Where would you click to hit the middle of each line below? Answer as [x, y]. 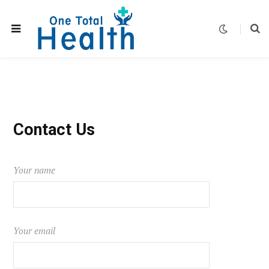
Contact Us [54, 130]
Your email [34, 231]
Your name [34, 170]
